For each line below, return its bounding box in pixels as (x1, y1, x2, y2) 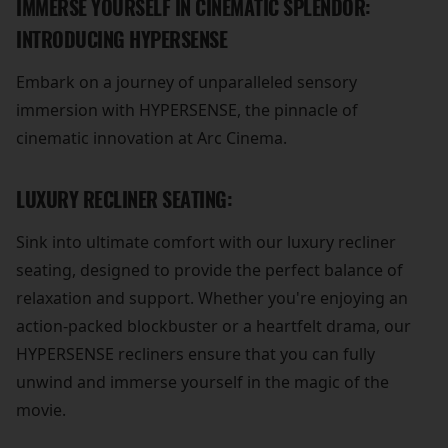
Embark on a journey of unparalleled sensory (16, 71, 357, 94)
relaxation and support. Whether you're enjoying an (16, 287, 408, 310)
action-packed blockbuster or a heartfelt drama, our (16, 315, 411, 338)
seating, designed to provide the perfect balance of (16, 259, 403, 282)
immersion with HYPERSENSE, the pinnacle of (16, 99, 358, 122)
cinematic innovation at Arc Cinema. (16, 127, 287, 150)
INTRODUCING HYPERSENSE (16, 26, 227, 54)
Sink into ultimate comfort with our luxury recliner (16, 231, 396, 254)
